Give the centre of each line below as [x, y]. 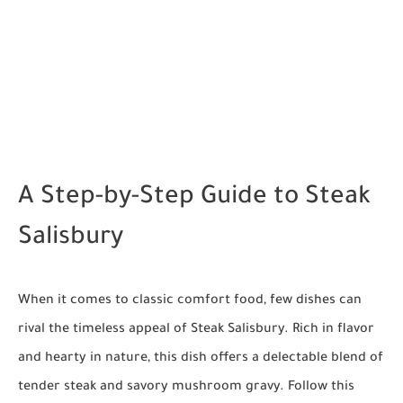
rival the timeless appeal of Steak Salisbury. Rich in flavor [196, 330]
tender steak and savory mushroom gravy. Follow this [186, 387]
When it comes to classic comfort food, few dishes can [190, 301]
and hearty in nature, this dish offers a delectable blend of [201, 358]
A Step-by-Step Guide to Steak [194, 199]
